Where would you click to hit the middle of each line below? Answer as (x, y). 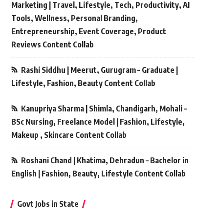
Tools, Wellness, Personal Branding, (74, 18)
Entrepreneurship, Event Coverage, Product (88, 32)
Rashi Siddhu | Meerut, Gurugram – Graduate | (99, 70)
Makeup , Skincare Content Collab (69, 135)
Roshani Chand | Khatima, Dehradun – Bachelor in (105, 161)
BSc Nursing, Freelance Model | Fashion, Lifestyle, (98, 122)
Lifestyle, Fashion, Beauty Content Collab (83, 83)
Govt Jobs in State (48, 204)
